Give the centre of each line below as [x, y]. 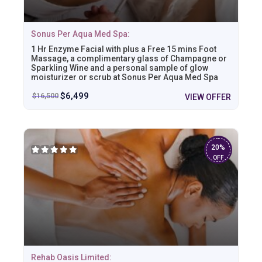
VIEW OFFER [208, 97]
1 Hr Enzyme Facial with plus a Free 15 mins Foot [124, 49]
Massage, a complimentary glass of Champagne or [129, 58]
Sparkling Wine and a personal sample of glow [120, 68]
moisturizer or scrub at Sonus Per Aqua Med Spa [125, 77]
